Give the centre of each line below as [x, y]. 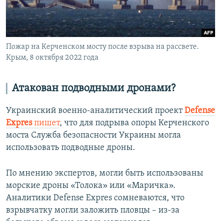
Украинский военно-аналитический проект [95, 110]
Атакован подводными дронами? [94, 88]
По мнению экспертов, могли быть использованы [105, 173]
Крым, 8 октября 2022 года [52, 57]
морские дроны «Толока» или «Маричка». [91, 185]
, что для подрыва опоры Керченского [134, 123]
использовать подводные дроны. [71, 147]
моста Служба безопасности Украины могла [93, 135]
